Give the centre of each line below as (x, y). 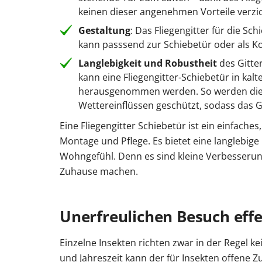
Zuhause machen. (99, 172)
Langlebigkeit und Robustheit (149, 63)
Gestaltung (104, 31)
